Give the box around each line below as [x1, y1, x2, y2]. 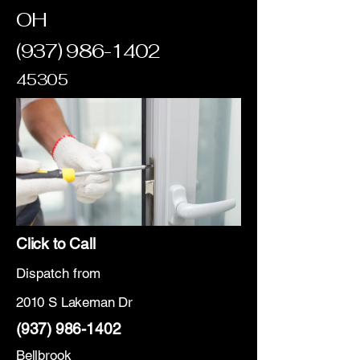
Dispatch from [16, 265, 100, 281]
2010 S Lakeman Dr [16, 294, 133, 310]
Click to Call [16, 235, 96, 252]
